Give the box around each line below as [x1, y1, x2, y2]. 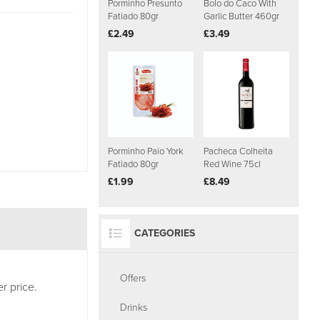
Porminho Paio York [107, 144, 184, 159]
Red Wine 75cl [203, 157, 261, 171]
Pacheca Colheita [203, 144, 273, 159]
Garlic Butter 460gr [203, 9, 279, 24]
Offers [119, 271, 146, 286]
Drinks [119, 300, 147, 316]
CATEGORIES [134, 226, 195, 241]
